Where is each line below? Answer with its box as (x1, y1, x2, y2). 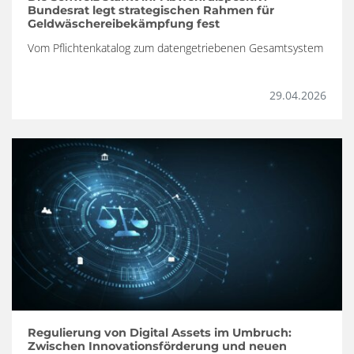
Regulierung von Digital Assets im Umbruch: (28, 326, 292, 341)
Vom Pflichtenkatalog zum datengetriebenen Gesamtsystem (28, 40, 323, 56)
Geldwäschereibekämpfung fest (28, 17, 220, 32)
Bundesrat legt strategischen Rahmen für (28, 3, 274, 18)
